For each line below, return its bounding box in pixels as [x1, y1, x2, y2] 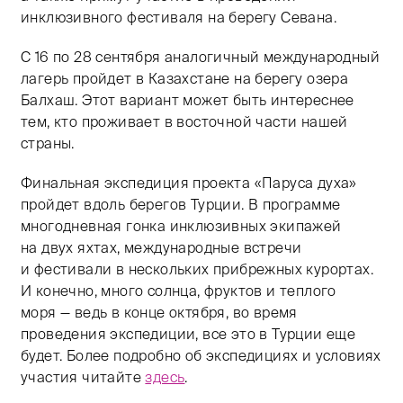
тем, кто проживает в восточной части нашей [21, 113, 348, 130]
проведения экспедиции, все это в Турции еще [21, 326, 356, 342]
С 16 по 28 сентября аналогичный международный [21, 49, 380, 65]
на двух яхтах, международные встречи [21, 239, 302, 255]
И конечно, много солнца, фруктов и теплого [21, 282, 336, 299]
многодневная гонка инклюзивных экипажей [21, 218, 342, 234]
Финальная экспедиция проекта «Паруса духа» [21, 175, 357, 191]
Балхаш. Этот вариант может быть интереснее [21, 92, 354, 108]
